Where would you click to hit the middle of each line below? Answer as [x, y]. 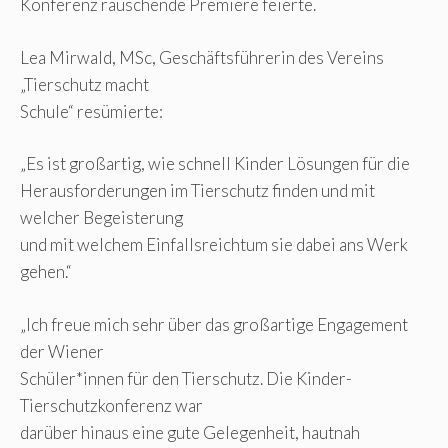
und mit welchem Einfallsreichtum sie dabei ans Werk [214, 245]
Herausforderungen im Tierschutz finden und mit [197, 191]
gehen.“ [46, 272]
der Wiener [62, 351]
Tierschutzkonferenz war [111, 405]
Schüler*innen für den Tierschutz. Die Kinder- [186, 378]
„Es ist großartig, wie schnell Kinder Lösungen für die [215, 164]
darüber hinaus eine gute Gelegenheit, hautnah [190, 432]
